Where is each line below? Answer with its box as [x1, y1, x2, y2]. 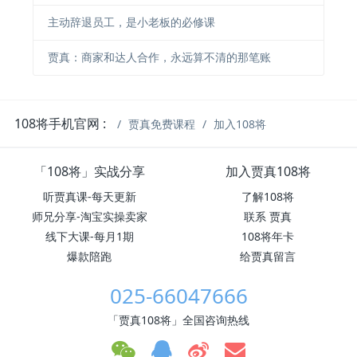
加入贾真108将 [225, 162, 311, 180]
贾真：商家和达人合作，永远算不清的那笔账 [47, 49, 271, 65]
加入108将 [214, 116, 267, 131]
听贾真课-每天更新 [42, 188, 136, 204]
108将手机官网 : [14, 114, 107, 132]
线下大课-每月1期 [45, 228, 134, 244]
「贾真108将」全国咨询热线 [108, 312, 249, 328]
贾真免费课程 [128, 116, 196, 131]
